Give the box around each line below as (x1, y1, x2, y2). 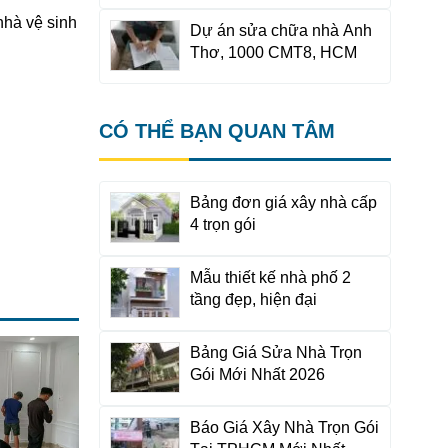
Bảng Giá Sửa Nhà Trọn (189, 344, 362, 361)
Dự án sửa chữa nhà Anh (189, 22, 372, 39)
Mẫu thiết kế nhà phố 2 (189, 269, 351, 286)
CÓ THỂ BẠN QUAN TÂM (98, 120, 335, 142)
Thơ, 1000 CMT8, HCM (189, 44, 357, 61)
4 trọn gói (189, 216, 256, 233)
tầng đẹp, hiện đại (189, 291, 317, 308)
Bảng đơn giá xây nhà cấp (189, 194, 377, 211)
